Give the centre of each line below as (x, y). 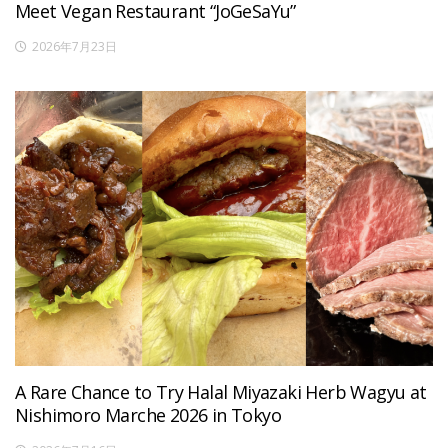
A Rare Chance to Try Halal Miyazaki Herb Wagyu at (221, 391)
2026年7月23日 (74, 46)
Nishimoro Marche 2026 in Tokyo (148, 414)
